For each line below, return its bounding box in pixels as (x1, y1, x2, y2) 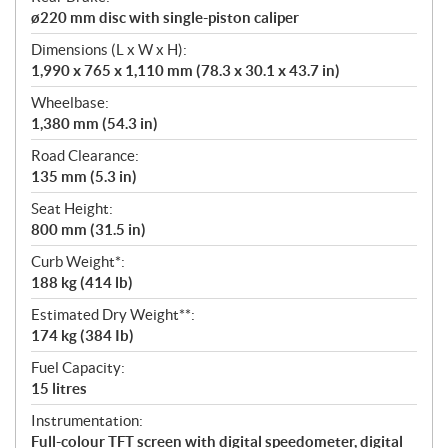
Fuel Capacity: (31, 358, 125, 376)
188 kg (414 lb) (31, 273, 133, 291)
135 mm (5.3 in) (31, 167, 137, 185)
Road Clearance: (31, 146, 139, 164)
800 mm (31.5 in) (31, 220, 146, 238)
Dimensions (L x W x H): (31, 40, 187, 58)
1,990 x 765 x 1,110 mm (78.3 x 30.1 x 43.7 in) (31, 61, 340, 79)
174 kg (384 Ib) (31, 326, 134, 344)
